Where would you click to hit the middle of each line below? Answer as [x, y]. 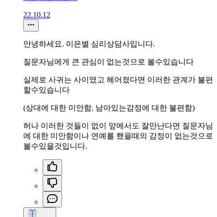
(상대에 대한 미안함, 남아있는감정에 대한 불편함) [109, 108]
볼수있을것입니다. [55, 146]
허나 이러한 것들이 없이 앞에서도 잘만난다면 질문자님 [118, 126]
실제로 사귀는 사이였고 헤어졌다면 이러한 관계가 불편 [118, 80]
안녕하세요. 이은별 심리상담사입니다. [89, 44]
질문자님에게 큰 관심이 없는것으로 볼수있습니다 [108, 62]
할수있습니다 [46, 90]
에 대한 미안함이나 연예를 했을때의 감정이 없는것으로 [118, 136]
